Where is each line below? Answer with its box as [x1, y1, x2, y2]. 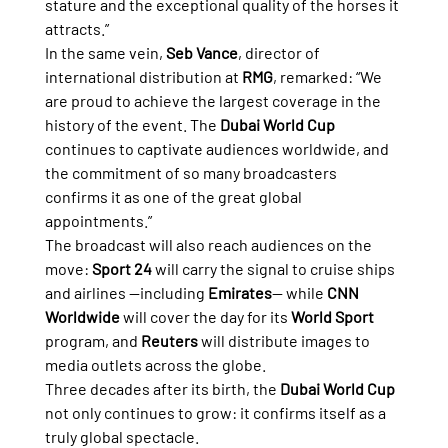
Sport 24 [91, 258, 152, 278]
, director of [237, 42, 323, 62]
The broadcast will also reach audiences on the [44, 234, 375, 254]
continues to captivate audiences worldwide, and [44, 138, 392, 158]
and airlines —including [44, 282, 208, 302]
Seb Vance [165, 42, 238, 62]
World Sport [290, 306, 374, 326]
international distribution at [44, 66, 242, 86]
